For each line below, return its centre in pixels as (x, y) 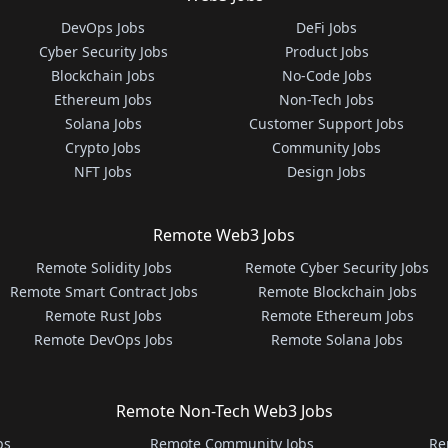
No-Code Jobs (326, 75)
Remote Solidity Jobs (103, 267)
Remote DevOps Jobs (104, 339)
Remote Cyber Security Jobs (337, 267)
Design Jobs (327, 171)
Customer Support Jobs (327, 123)
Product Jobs (326, 51)
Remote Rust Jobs (104, 315)
